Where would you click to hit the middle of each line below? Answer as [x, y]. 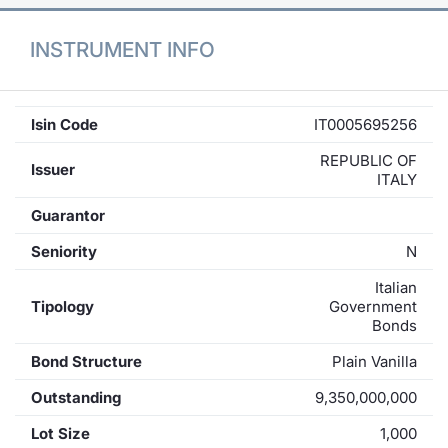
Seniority [64, 251]
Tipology [62, 306]
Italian [396, 287]
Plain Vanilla [374, 361]
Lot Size [60, 433]
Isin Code [64, 124]
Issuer [53, 169]
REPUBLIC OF [368, 160]
